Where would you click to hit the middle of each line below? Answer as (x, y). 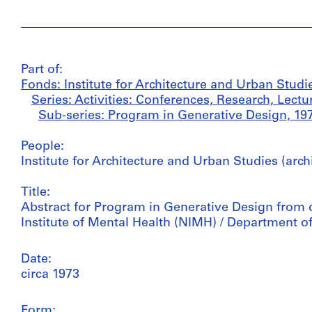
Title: (36, 192)
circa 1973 (50, 274)
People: (42, 146)
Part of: (42, 70)
